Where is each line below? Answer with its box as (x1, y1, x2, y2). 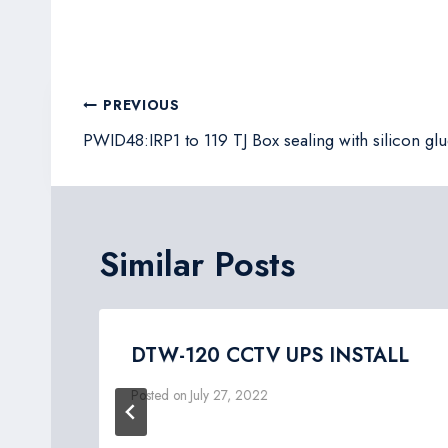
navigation (82, 125, 242, 174)
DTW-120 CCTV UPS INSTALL (131, 341, 409, 370)
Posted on (131, 384, 187, 405)
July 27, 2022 (190, 384, 269, 405)
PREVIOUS (103, 95, 180, 115)
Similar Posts (99, 240, 295, 289)
